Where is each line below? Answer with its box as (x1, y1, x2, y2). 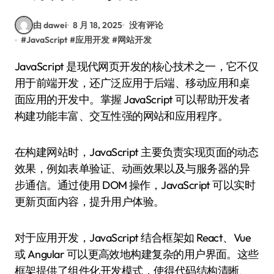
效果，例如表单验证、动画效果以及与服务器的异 (15, 161, 250, 176)
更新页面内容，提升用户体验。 (15, 194, 165, 209)
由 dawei (33, 19, 67, 31)
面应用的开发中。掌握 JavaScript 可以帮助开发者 (15, 92, 250, 106)
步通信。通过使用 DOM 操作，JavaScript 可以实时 (15, 178, 256, 192)
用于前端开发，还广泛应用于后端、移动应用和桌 (15, 76, 250, 90)
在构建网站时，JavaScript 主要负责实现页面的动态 (15, 145, 259, 159)
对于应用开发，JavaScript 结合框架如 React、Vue (15, 231, 251, 245)
